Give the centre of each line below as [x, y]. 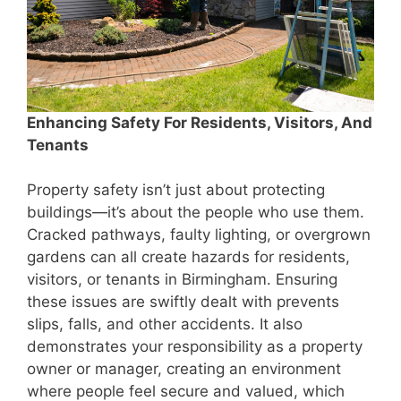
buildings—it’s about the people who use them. [196, 213]
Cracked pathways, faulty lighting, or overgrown [199, 235]
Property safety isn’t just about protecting [176, 190]
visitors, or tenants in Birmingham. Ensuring [182, 280]
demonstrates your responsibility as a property [195, 347]
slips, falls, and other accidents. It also [165, 324]
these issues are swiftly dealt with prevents [183, 302]
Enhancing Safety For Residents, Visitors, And [200, 122]
